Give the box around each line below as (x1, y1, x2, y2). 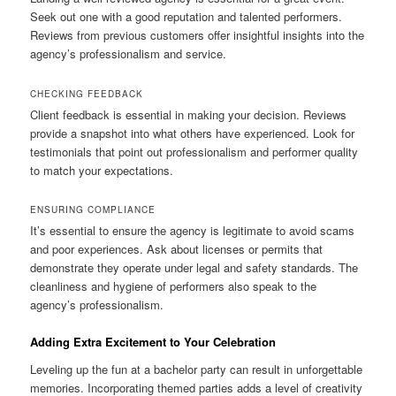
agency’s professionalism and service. (30, 45, 227, 63)
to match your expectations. (30, 161, 174, 179)
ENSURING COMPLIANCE (30, 202, 156, 216)
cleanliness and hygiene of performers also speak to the (30, 277, 317, 294)
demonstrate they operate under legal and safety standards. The (30, 258, 359, 276)
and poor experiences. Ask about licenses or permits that (30, 240, 324, 257)
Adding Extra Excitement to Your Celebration (30, 332, 277, 350)
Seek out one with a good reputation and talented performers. (30, 8, 343, 26)
